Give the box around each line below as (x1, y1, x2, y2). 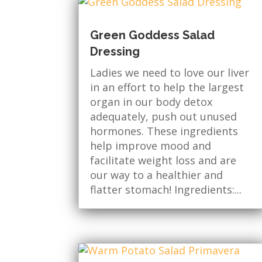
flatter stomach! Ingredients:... (90, 182, 242, 196)
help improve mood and (90, 138, 212, 153)
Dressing (90, 44, 140, 58)
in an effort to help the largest (90, 80, 244, 94)
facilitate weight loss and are (90, 153, 237, 167)
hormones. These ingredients (90, 123, 239, 138)
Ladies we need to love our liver (90, 65, 250, 80)
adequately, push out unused (90, 109, 237, 123)
